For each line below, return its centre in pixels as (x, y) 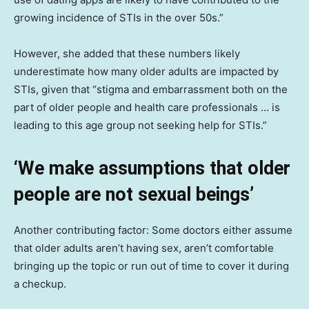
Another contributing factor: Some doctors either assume (153, 230)
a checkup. (40, 284)
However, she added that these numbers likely (127, 54)
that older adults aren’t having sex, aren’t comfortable (144, 248)
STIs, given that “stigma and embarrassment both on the (151, 90)
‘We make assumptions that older (152, 169)
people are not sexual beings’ (134, 195)
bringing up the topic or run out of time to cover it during (151, 266)
